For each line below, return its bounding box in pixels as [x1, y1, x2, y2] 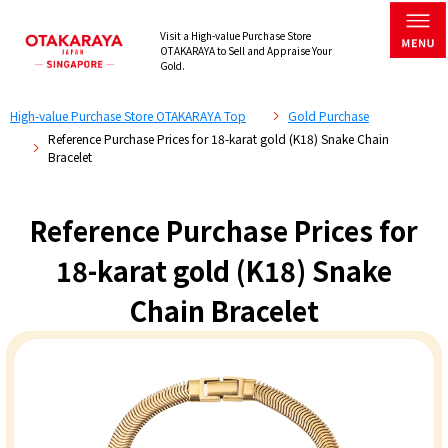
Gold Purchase [287, 107, 369, 125]
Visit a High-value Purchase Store [159, 28, 311, 44]
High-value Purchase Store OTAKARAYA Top [9, 107, 246, 125]
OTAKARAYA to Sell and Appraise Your [159, 43, 332, 59]
